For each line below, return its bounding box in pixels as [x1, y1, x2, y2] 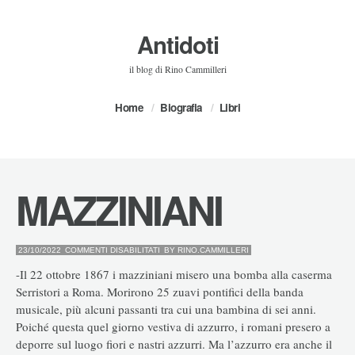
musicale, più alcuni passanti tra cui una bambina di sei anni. [16, 300, 316, 317]
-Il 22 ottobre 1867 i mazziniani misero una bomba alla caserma [16, 265, 332, 282]
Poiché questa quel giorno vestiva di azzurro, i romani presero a [16, 318, 330, 334]
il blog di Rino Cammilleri [128, 63, 227, 75]
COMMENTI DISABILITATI [65, 246, 160, 254]
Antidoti [136, 28, 219, 61]
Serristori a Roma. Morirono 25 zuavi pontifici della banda [16, 283, 303, 300]
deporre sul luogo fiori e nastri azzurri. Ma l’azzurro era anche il [16, 335, 332, 352]
